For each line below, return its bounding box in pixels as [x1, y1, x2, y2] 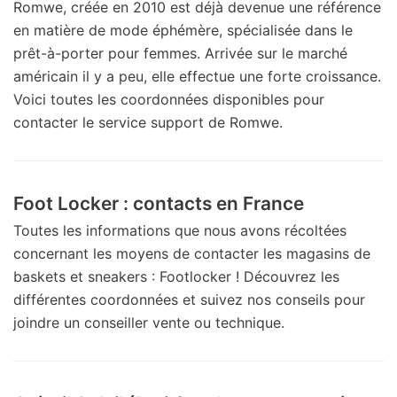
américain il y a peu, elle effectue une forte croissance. [13, 66, 381, 85]
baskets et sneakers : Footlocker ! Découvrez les [13, 267, 339, 285]
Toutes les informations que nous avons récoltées [13, 221, 346, 239]
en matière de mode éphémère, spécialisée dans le [13, 20, 353, 39]
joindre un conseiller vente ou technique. [13, 313, 284, 331]
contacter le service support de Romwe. [13, 113, 283, 131]
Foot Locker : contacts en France [13, 191, 304, 214]
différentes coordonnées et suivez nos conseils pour [13, 290, 365, 308]
